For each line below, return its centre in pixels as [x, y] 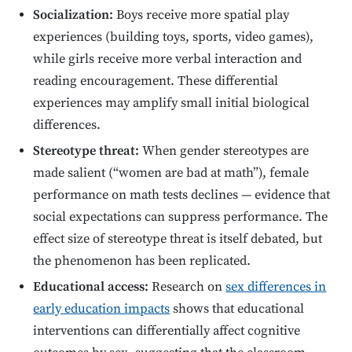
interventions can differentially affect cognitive [167, 331]
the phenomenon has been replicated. [142, 262]
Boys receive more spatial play [202, 16]
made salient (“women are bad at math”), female [171, 174]
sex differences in [276, 287]
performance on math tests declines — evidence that [182, 196]
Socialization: [73, 16]
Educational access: [91, 287]
